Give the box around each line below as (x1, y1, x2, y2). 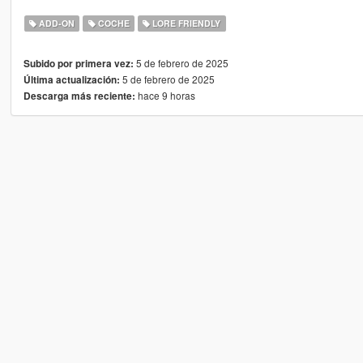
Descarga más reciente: (23, 88, 135, 103)
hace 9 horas (135, 88, 195, 102)
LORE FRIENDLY (150, 16, 221, 29)
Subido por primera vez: (23, 56, 134, 70)
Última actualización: (23, 72, 120, 87)
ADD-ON (36, 16, 75, 29)
